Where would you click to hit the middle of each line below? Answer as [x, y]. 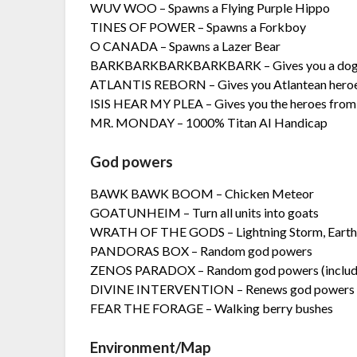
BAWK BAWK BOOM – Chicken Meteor [202, 194]
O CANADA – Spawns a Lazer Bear [186, 46]
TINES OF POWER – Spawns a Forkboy [198, 27]
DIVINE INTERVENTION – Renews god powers [223, 289]
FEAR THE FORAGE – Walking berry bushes [212, 308]
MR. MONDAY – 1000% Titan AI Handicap [209, 123]
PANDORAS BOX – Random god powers [202, 251]
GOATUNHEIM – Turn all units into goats [205, 213]
